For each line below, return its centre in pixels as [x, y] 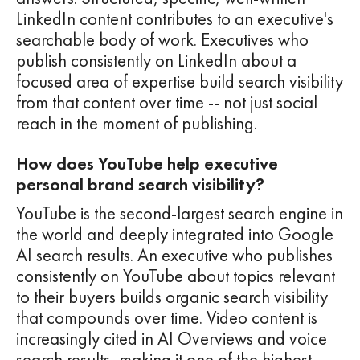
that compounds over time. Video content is [167, 318]
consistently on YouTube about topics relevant [176, 276]
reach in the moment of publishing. [137, 124]
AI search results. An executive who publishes [174, 256]
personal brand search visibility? [140, 185]
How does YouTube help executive [147, 164]
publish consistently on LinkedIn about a [156, 61]
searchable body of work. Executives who [162, 40]
